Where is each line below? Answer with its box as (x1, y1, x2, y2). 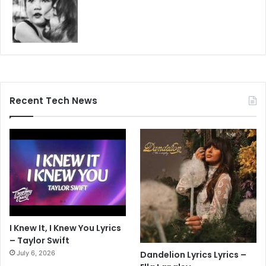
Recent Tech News (9, 94, 97, 107)
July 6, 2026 (17, 249, 55, 258)
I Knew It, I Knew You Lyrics (9, 222, 121, 235)
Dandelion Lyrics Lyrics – (140, 249, 247, 261)
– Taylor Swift (9, 235, 69, 247)
